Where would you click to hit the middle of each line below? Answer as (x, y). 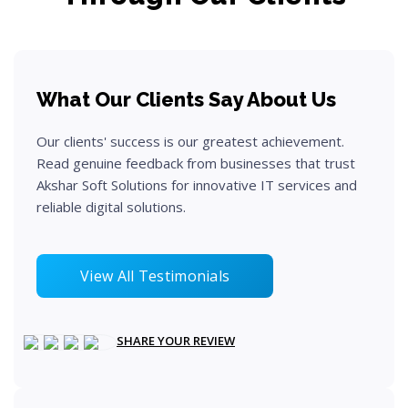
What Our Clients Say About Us (186, 99)
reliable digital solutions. (111, 207)
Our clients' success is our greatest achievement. (190, 141)
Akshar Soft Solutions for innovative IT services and (197, 185)
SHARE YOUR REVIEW (176, 341)
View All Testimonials (155, 276)
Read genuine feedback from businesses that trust (196, 163)
